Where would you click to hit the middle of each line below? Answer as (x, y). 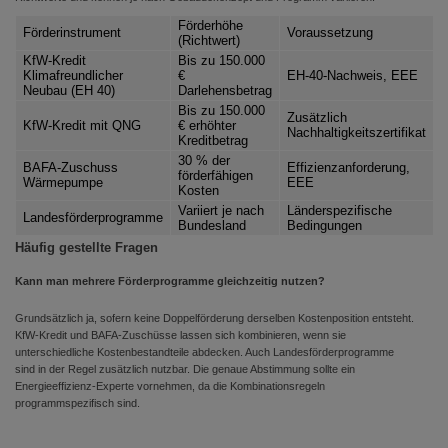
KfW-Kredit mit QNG (82, 125)
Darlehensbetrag (225, 90)
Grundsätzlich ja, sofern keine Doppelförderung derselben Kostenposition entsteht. (214, 318)
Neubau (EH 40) (69, 90)
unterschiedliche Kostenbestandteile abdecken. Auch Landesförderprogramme (204, 352)
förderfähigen (215, 175)
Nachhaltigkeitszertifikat (356, 132)
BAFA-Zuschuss (70, 167)
